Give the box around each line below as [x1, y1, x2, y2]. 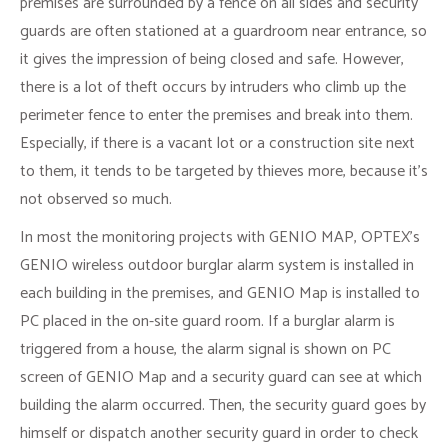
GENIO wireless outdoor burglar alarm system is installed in [20, 252, 414, 280]
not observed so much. [20, 186, 172, 214]
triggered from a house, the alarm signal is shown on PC [20, 336, 391, 364]
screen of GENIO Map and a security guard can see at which [20, 364, 422, 392]
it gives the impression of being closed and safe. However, [20, 46, 404, 74]
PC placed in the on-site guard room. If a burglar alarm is [20, 308, 395, 336]
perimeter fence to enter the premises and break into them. [20, 102, 413, 130]
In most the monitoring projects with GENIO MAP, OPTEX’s [20, 224, 420, 252]
